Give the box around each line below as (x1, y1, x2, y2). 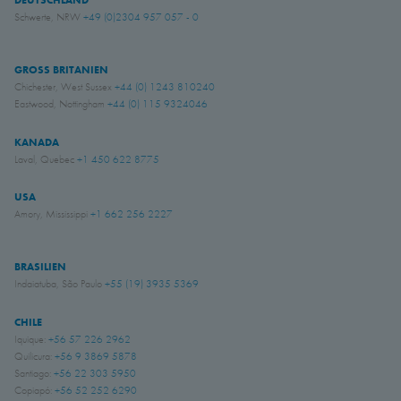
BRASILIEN (14, 260, 66, 275)
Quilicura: (14, 349, 55, 364)
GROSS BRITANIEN (14, 62, 108, 77)
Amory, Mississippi (14, 207, 90, 222)
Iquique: (14, 332, 48, 347)
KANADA (14, 134, 59, 149)
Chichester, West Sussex (14, 79, 115, 94)
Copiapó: (14, 383, 55, 398)
